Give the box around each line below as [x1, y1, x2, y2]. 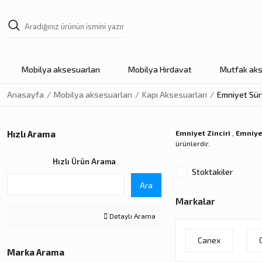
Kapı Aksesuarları [142, 89, 207, 99]
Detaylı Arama [108, 212, 156, 220]
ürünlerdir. [175, 139, 210, 147]
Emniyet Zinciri [175, 129, 230, 137]
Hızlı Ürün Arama [53, 157, 116, 166]
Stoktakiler [192, 167, 233, 177]
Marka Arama [7, 247, 64, 257]
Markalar [175, 195, 215, 206]
